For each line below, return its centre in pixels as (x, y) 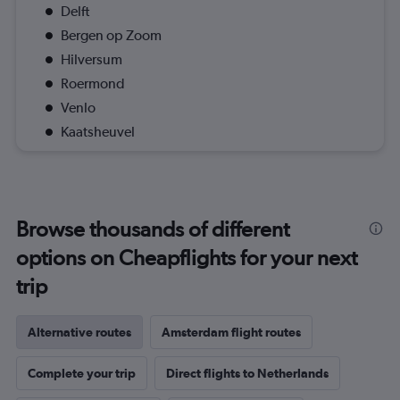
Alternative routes (79, 333)
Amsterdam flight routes (231, 333)
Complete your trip (82, 374)
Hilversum (92, 60)
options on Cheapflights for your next (187, 258)
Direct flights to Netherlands (247, 374)
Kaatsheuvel (98, 132)
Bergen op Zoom (111, 36)
